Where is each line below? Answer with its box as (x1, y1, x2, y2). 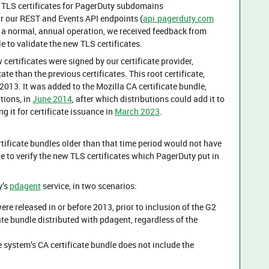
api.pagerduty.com (143, 13, 214, 24)
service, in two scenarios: (41, 180, 137, 192)
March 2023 (115, 106, 160, 117)
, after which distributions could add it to (72, 93, 225, 104)
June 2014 (32, 93, 72, 104)
